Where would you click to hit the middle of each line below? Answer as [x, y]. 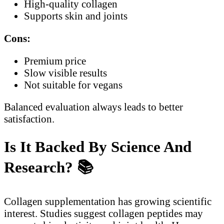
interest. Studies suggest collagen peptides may [103, 213]
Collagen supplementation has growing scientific [108, 201]
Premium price [55, 60]
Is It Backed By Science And [98, 147]
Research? [40, 167]
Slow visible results [65, 72]
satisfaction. [29, 119]
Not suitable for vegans [73, 84]
